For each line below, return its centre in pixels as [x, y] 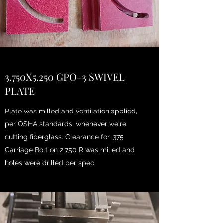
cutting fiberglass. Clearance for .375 [64, 137]
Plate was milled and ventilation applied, [71, 111]
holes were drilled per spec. [51, 163]
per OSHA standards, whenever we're [66, 124]
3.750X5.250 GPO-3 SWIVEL [65, 76]
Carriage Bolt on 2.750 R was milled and [70, 150]
